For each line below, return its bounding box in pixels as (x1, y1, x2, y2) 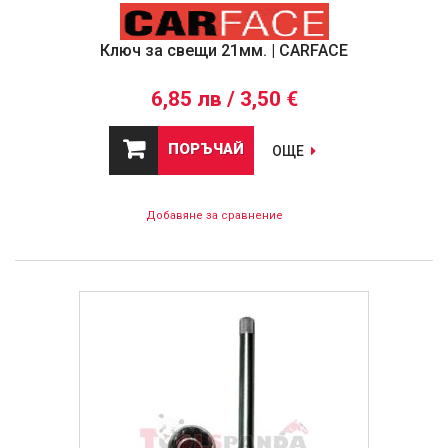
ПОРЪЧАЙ (168, 140, 244, 159)
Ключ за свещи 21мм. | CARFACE (100, 41, 348, 61)
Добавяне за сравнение (145, 209, 283, 223)
